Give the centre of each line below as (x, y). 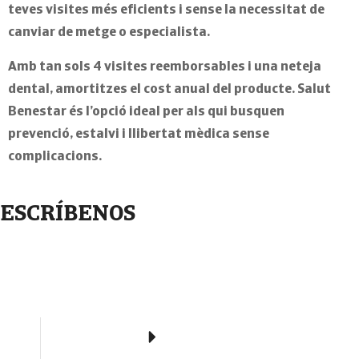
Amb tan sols (50, 67)
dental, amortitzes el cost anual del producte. (151, 89)
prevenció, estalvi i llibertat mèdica (119, 134)
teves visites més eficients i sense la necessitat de (166, 10)
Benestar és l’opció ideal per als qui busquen (146, 112)
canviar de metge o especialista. (109, 32)
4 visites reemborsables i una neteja (207, 67)
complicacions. (55, 157)
